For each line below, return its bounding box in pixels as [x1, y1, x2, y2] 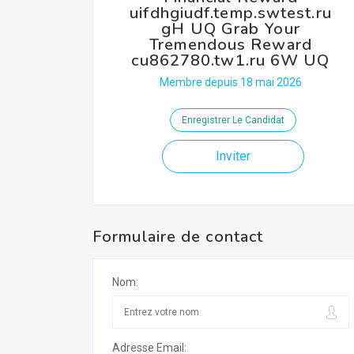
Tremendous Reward [149, 34, 312, 55]
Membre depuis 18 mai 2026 [160, 76, 302, 88]
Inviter [215, 149, 250, 164]
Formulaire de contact [92, 226, 264, 247]
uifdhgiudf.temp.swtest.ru [130, 2, 332, 24]
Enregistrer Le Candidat [181, 115, 284, 126]
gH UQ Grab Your [161, 18, 300, 40]
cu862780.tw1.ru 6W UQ [131, 50, 330, 71]
